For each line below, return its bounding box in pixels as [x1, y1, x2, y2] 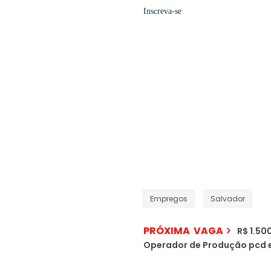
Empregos [150, 194, 188, 204]
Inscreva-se [143, 7, 181, 16]
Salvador [211, 194, 245, 204]
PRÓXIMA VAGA [143, 224, 223, 238]
